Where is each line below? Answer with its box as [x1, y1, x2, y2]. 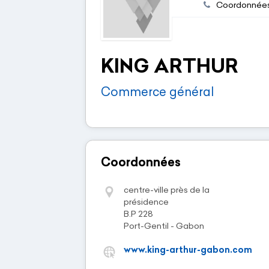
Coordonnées [101, 154, 181, 169]
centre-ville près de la [124, 184, 210, 195]
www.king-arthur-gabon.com [124, 244, 252, 255]
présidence [124, 196, 169, 207]
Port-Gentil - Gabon [124, 220, 204, 231]
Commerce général [101, 83, 214, 99]
